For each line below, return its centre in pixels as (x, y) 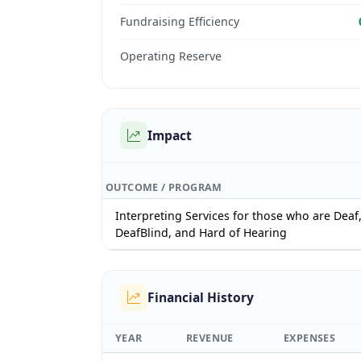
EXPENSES (310, 338)
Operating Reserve (171, 56)
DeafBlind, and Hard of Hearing (201, 233)
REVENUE (210, 338)
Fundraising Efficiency (180, 22)
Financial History (201, 298)
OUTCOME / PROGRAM (164, 188)
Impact (170, 136)
